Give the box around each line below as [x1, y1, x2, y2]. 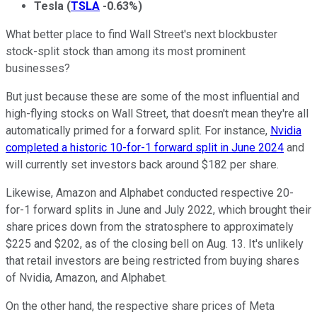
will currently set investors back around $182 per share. [6, 158, 279, 172]
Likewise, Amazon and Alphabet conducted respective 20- [6, 186, 294, 200]
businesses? [6, 62, 70, 76]
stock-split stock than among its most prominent [6, 45, 246, 59]
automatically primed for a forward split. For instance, [6, 124, 270, 138]
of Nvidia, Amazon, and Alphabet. [6, 271, 167, 285]
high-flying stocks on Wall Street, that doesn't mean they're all [6, 107, 309, 121]
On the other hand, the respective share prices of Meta [6, 299, 275, 313]
